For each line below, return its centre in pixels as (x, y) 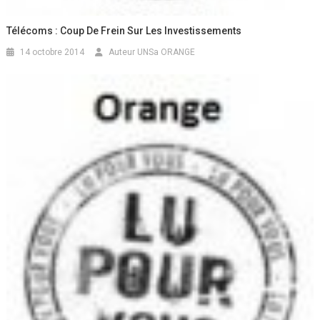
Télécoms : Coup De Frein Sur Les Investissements (124, 31)
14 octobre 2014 (52, 52)
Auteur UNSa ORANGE (152, 52)
